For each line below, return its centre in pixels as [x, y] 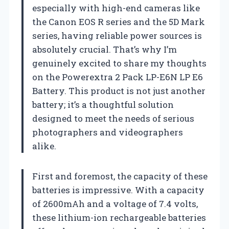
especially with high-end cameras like [116, 8]
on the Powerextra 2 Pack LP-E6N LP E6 [118, 77]
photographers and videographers [108, 132]
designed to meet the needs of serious [113, 118]
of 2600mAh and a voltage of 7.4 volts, [115, 203]
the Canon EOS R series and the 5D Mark [119, 21]
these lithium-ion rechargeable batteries [119, 217]
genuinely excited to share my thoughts [119, 63]
